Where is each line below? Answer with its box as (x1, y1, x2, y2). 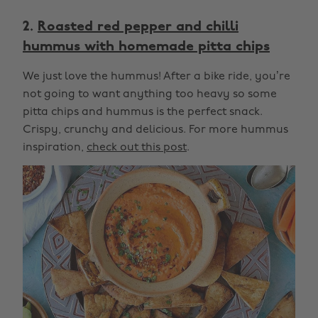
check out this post (87, 142, 187, 154)
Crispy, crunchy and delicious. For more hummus (23, 124, 288, 136)
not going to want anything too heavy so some (23, 89, 277, 101)
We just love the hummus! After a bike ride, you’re (23, 71, 290, 83)
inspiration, (23, 142, 87, 154)
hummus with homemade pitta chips (23, 40, 270, 55)
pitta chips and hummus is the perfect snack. (23, 106, 263, 119)
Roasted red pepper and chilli (38, 20, 238, 35)
